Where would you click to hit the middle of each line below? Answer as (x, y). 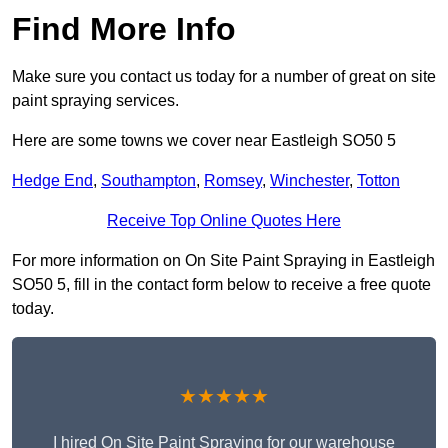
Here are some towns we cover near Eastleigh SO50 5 (204, 141)
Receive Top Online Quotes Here (224, 221)
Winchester (309, 181)
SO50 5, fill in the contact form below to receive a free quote (221, 285)
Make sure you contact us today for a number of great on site (224, 77)
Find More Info (124, 29)
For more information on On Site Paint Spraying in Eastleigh (223, 261)
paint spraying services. (95, 101)
